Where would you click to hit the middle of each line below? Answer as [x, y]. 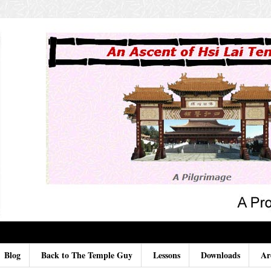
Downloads [220, 255]
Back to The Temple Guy [87, 255]
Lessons [166, 255]
